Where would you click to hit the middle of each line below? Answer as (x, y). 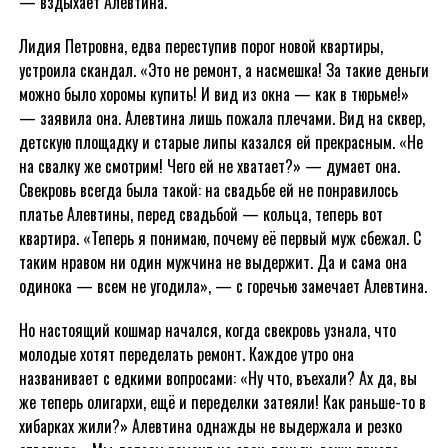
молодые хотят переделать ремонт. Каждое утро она (186, 354)
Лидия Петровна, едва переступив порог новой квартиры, (200, 46)
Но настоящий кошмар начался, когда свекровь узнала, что (207, 330)
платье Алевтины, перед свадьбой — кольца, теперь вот (200, 214)
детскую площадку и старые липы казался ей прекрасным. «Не (220, 142)
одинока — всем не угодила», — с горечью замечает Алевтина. (222, 286)
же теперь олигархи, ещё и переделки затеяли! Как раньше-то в (222, 402)
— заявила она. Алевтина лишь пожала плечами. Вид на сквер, (221, 118)
